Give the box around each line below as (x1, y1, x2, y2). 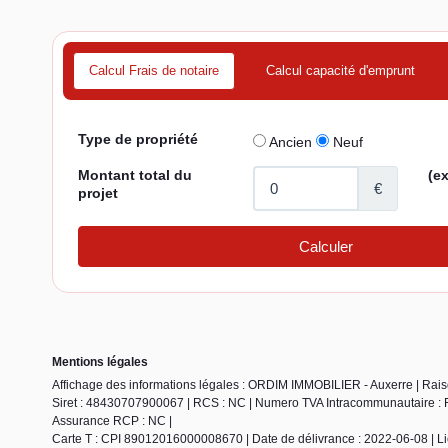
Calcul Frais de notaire (89, 62, 219, 78)
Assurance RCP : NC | (52, 413, 172, 428)
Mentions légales (52, 354, 148, 369)
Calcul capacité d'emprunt (266, 62, 415, 78)
